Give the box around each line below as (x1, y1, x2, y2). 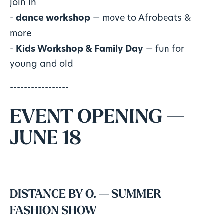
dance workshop (15, 14, 90, 23)
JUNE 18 (9, 129, 81, 149)
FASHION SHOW (9, 205, 97, 218)
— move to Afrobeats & (90, 14, 191, 23)
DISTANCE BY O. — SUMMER (9, 189, 161, 201)
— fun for (143, 45, 184, 54)
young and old (9, 60, 73, 69)
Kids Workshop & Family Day (15, 45, 143, 54)
